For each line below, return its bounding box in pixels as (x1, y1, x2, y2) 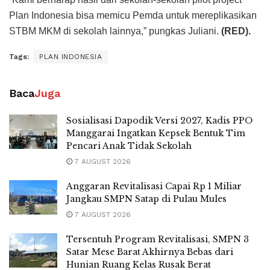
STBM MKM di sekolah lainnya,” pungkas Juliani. (9, 25, 221, 36)
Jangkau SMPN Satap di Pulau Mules (66, 193, 227, 204)
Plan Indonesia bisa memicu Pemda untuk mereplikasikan (9, 10, 257, 20)
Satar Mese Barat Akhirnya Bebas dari (66, 246, 233, 257)
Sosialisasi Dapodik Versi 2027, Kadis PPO (66, 115, 253, 126)
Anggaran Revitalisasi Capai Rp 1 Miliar (66, 180, 242, 192)
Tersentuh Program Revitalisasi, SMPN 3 (66, 233, 249, 245)
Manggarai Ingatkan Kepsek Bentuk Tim (66, 127, 245, 139)
